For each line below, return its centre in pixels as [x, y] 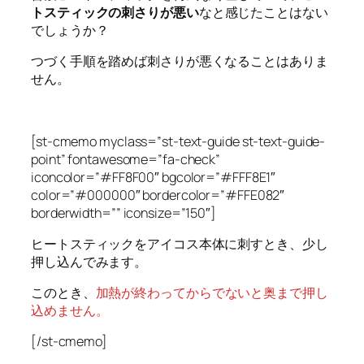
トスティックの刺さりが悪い [115, 12]
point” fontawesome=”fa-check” [126, 159]
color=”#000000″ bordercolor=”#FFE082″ [158, 195]
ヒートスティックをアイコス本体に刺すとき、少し [180, 243]
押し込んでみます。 [89, 261]
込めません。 [70, 311]
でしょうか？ [70, 30]
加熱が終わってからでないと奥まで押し [212, 293]
